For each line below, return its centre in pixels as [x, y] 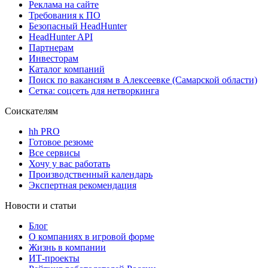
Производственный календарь [91, 174]
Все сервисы [54, 153]
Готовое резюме [61, 142]
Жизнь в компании [67, 247]
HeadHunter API [61, 36]
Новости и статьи [41, 205]
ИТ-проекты [54, 258]
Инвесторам [54, 58]
